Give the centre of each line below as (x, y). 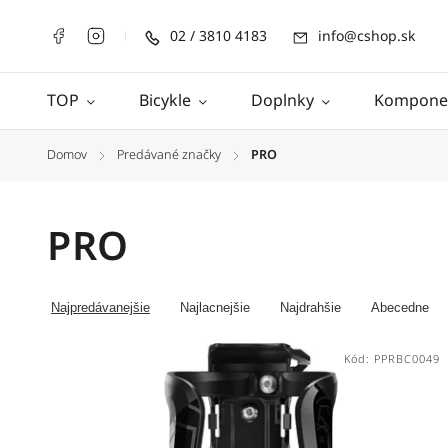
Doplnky (282, 100)
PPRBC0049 (406, 358)
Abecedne (400, 307)
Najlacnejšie (215, 307)
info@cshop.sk (366, 36)
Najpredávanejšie (100, 307)
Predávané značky (169, 154)
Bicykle (165, 100)
